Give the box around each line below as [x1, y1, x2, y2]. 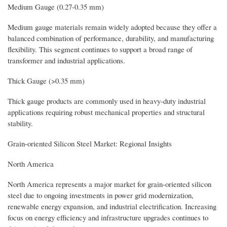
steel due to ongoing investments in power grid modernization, [8, 190, 194, 201]
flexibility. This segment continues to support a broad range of [8, 44, 193, 55]
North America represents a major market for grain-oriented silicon [8, 179, 211, 190]
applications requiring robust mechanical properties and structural [8, 107, 205, 118]
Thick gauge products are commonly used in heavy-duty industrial [8, 96, 206, 106]
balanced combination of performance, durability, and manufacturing [8, 33, 214, 44]
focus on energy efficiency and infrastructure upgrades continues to [8, 212, 208, 223]
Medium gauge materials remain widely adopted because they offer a [8, 22, 217, 32]
